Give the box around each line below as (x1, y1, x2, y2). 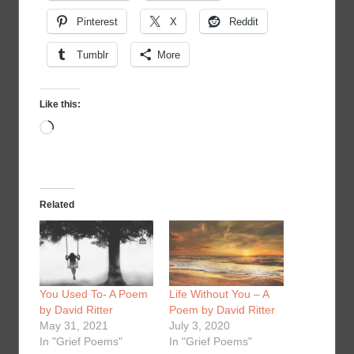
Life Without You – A (169, 287, 269, 300)
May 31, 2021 (39, 318, 108, 332)
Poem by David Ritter (169, 303, 275, 316)
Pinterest (76, 16, 118, 28)
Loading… (52, 122, 111, 136)
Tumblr (76, 49, 108, 61)
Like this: (39, 99, 81, 110)
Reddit (228, 16, 258, 28)
